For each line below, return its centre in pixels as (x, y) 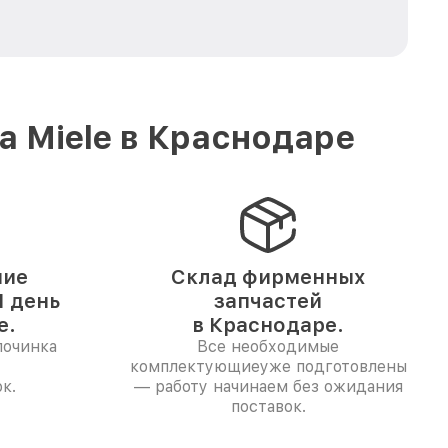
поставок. (268, 406)
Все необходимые (268, 346)
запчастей (268, 301)
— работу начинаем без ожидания (268, 386)
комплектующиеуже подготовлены (268, 366)
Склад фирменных (268, 277)
